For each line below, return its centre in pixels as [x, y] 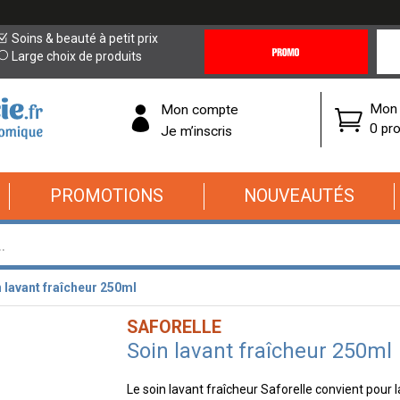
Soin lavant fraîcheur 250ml [259, 351]
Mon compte [200, 109]
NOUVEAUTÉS [299, 196]
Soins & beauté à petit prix [85, 38]
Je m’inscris [196, 131]
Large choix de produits [77, 56]
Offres [221, 73]
